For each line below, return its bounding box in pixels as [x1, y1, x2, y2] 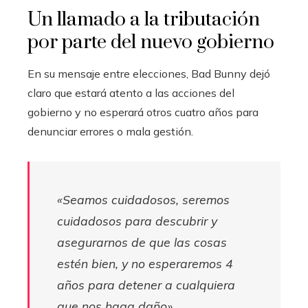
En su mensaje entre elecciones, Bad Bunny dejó [27, 66, 270, 80]
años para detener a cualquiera [57, 276, 235, 292]
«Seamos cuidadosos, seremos [57, 191, 230, 207]
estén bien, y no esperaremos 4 [57, 255, 233, 271]
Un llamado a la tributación [27, 7, 260, 32]
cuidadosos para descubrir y [57, 212, 217, 228]
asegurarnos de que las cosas [57, 234, 227, 250]
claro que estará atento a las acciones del [27, 85, 234, 100]
